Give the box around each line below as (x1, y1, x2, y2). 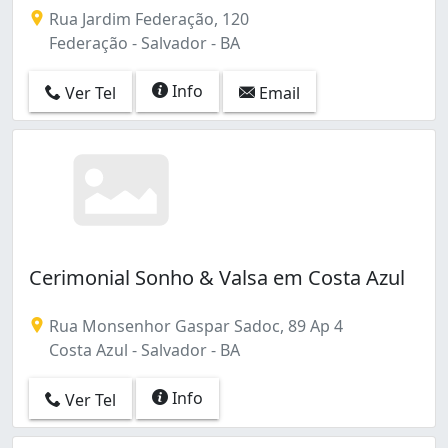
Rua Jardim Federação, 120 (45, 7, 249, 30)
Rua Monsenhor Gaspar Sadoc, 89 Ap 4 (45, 315, 343, 338)
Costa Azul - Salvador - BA (45, 339, 240, 362)
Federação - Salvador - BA (45, 31, 240, 54)
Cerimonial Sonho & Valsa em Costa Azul (29, 264, 405, 292)
